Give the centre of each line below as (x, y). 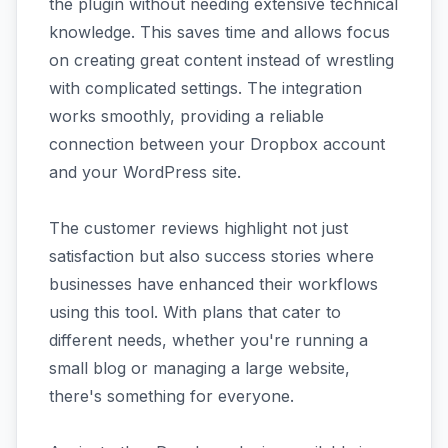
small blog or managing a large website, (199, 368)
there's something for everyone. (171, 396)
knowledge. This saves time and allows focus (219, 32)
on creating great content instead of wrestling (221, 60)
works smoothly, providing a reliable (186, 116)
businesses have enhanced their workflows (213, 284)
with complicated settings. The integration (205, 88)
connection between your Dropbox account (217, 144)
